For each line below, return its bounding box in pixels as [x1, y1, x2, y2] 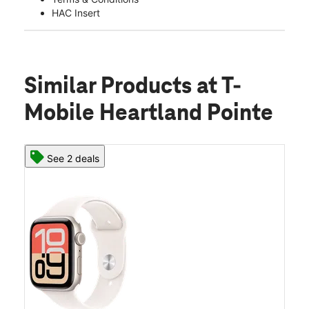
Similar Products [24, 74, 197, 100]
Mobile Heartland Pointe [24, 101, 273, 127]
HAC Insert [52, 7, 100, 19]
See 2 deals [47, 152, 99, 165]
